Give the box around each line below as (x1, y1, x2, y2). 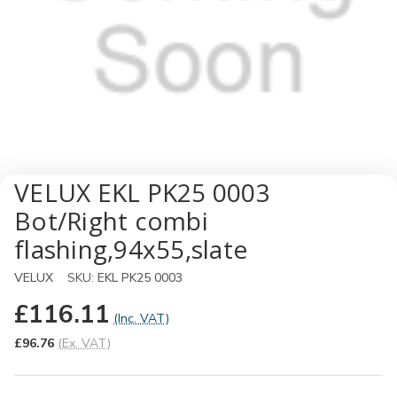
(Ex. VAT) (58, 335, 111, 352)
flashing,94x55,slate (14, 232, 247, 266)
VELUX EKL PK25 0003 (14, 175, 270, 209)
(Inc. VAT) (113, 310, 169, 327)
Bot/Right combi (14, 204, 208, 237)
